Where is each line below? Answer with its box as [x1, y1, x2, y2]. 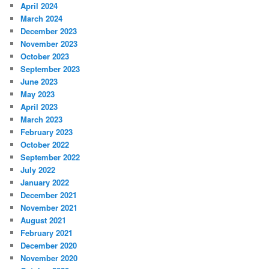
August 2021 [20, 214, 67, 226]
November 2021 [20, 202, 78, 214]
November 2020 [20, 252, 78, 264]
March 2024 [20, 13, 63, 25]
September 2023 [20, 63, 80, 75]
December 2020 [20, 240, 77, 252]
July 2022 [20, 164, 56, 176]
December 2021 [20, 189, 77, 201]
